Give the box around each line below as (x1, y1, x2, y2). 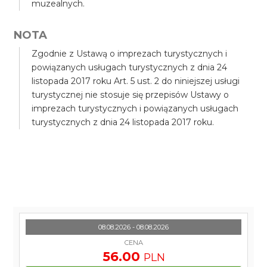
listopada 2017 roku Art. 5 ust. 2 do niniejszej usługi (32, 76, 240, 86)
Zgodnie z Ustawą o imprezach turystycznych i (32, 48, 228, 59)
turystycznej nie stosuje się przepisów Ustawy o (32, 89, 229, 100)
